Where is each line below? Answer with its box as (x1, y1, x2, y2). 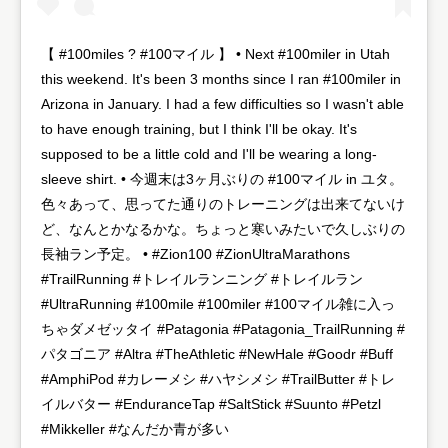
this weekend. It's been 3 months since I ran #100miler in (41, 71, 401, 88)
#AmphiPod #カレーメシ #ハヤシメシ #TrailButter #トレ (41, 371, 395, 388)
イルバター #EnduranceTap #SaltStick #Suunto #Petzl (41, 396, 381, 413)
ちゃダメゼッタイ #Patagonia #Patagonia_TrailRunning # (41, 321, 405, 338)
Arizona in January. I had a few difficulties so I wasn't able (41, 96, 404, 113)
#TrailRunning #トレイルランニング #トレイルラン (41, 271, 363, 288)
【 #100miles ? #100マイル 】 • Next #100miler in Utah (41, 46, 390, 63)
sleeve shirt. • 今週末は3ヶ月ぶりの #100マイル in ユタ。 (41, 171, 403, 188)
